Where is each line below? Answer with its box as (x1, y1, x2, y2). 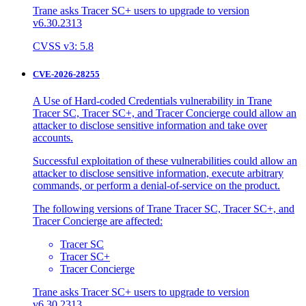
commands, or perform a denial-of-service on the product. (33, 180, 280, 192)
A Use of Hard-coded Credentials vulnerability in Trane (33, 95, 272, 107)
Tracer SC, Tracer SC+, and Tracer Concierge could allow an (33, 107, 296, 120)
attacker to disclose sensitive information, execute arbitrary (33, 167, 283, 180)
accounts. (33, 132, 73, 144)
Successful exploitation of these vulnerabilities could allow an (33, 155, 297, 167)
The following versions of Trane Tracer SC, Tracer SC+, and (33, 203, 294, 215)
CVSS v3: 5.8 (33, 40, 94, 52)
